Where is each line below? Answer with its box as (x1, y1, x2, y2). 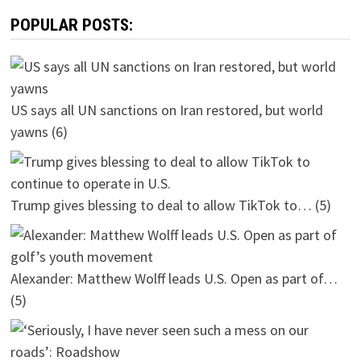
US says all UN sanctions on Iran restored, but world (10, 100, 323, 119)
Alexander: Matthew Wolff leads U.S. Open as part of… (10, 268, 338, 288)
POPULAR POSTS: (10, 15, 133, 35)
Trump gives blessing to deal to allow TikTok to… (10, 195, 312, 214)
